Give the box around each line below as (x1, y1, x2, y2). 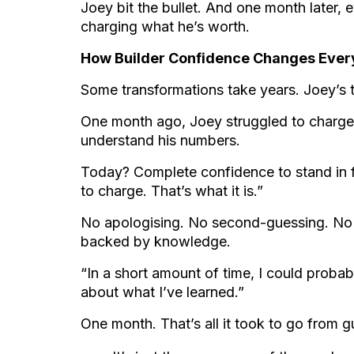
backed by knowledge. (81, 233, 231, 250)
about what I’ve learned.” (81, 284, 244, 300)
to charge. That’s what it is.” (81, 183, 263, 199)
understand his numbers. (81, 132, 240, 149)
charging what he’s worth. (81, 18, 250, 35)
